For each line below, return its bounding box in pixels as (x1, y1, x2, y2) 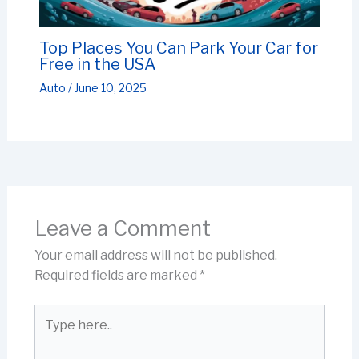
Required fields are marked (34, 268, 200, 284)
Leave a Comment (34, 216, 211, 241)
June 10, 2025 (74, 81, 147, 95)
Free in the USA (38, 54, 156, 75)
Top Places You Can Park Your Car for (38, 38, 318, 58)
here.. (33, 326, 68, 342)
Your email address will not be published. (34, 248, 277, 264)
